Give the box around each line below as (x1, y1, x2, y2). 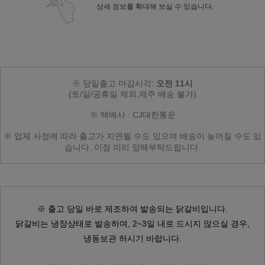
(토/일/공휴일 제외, (69, 89, 139, 99)
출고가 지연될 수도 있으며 (77, 131, 180, 141)
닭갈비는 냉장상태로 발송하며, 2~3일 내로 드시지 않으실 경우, (15, 219, 250, 228)
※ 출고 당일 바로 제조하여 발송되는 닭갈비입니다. (37, 204, 228, 214)
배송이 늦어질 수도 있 (180, 131, 261, 141)
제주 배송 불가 (139, 89, 193, 99)
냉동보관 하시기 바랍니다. (83, 234, 182, 243)
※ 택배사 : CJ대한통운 (89, 110, 176, 119)
